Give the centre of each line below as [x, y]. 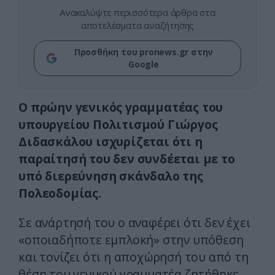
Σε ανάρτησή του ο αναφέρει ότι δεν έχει [134, 223]
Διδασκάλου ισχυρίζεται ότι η [110, 142]
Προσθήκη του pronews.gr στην [144, 52]
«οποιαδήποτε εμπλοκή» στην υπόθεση [131, 240]
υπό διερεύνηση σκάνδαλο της [111, 176]
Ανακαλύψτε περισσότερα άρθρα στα [137, 13]
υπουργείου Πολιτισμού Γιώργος [118, 125]
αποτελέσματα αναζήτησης [137, 25]
